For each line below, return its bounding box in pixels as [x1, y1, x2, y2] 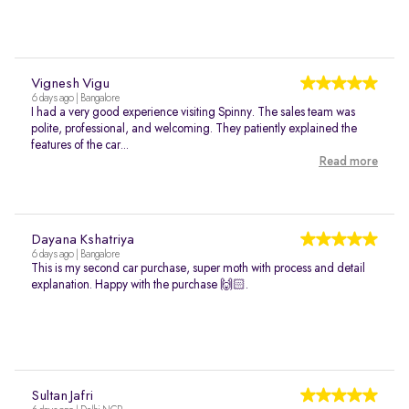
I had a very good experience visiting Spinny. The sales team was [31, 106, 355, 119]
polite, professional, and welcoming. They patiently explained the [31, 122, 357, 135]
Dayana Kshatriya [31, 233, 134, 247]
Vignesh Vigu [31, 77, 110, 91]
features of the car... [31, 139, 129, 152]
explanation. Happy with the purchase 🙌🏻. [31, 278, 248, 291]
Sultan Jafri [31, 389, 93, 404]
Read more [319, 155, 378, 168]
